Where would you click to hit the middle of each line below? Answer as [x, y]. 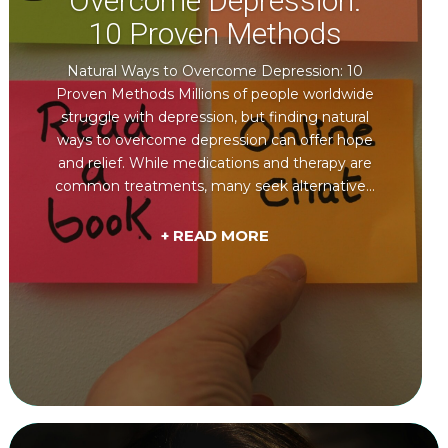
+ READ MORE [215, 235]
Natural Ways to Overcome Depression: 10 [215, 71]
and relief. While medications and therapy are [215, 163]
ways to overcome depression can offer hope [215, 140]
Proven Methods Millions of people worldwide [215, 94]
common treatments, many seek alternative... [215, 186]
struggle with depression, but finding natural [215, 117]
